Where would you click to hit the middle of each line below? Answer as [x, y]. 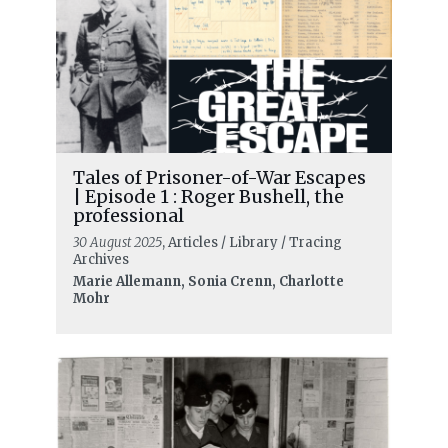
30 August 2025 [117, 242]
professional [128, 215]
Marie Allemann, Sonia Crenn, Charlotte [208, 281]
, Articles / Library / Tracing [251, 242]
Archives [100, 259]
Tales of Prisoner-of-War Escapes [219, 177]
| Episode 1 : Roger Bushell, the [208, 196]
